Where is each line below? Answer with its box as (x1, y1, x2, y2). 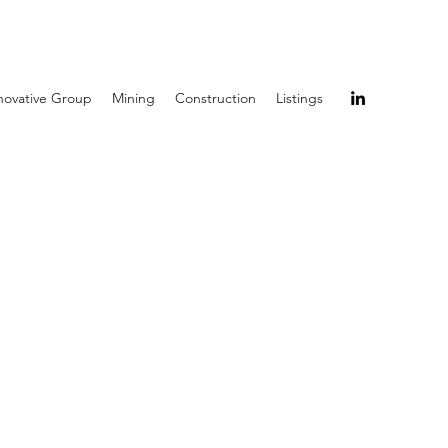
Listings (276, 89, 323, 107)
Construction (175, 89, 256, 107)
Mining (112, 89, 155, 107)
